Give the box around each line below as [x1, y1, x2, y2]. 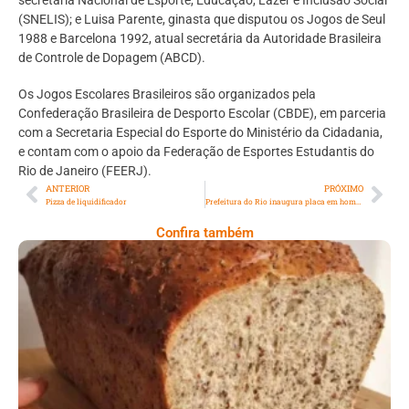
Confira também [155, 224, 254, 241]
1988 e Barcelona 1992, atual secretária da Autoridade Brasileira [18, 30, 382, 46]
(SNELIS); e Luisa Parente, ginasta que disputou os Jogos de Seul [18, 11, 385, 26]
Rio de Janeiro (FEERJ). [18, 163, 152, 178]
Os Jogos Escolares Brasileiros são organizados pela [18, 86, 316, 101]
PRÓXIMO [324, 182, 363, 194]
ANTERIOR [46, 182, 89, 194]
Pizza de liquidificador [46, 195, 127, 206]
